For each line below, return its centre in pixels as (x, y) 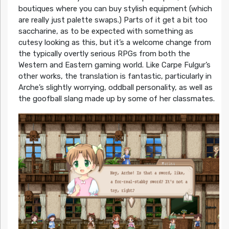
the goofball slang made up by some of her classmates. (116, 98)
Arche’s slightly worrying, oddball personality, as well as (115, 87)
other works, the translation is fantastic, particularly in (115, 76)
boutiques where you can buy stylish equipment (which (115, 8)
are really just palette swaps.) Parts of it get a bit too (113, 20)
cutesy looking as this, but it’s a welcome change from (114, 42)
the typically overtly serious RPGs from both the (104, 53)
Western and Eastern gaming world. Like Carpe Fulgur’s (114, 65)
